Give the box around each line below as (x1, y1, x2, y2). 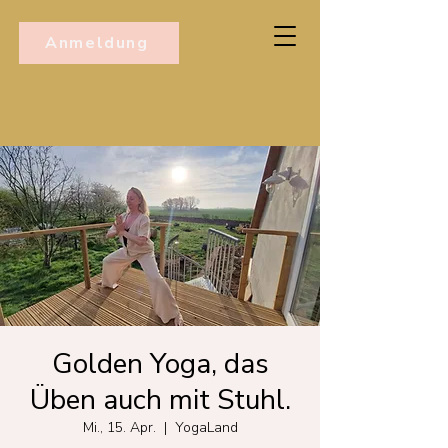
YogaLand (174, 418, 238, 437)
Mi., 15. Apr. (82, 418, 156, 437)
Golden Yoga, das (51, 345, 269, 383)
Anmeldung (45, 32, 149, 54)
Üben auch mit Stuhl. (29, 381, 291, 419)
